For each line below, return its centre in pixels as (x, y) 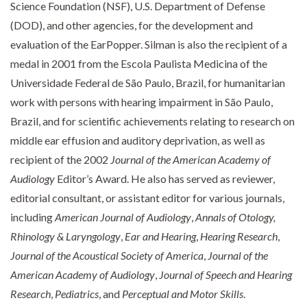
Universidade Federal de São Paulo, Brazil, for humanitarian (148, 83)
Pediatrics (77, 294)
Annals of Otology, (235, 217)
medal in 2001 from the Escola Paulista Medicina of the (139, 64)
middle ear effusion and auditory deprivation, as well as (138, 140)
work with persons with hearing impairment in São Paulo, (142, 102)
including (32, 217)
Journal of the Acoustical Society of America (107, 256)
